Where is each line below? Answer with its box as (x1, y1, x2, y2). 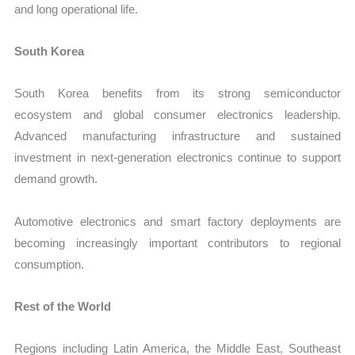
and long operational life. (14, 2, 139, 16)
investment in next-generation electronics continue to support (14, 151, 341, 165)
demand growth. (14, 172, 98, 186)
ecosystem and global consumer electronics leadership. (14, 108, 341, 122)
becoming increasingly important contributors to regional (14, 235, 341, 250)
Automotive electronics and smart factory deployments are (14, 214, 341, 228)
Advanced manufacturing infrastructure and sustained (14, 129, 341, 143)
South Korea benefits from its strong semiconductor (14, 86, 341, 101)
